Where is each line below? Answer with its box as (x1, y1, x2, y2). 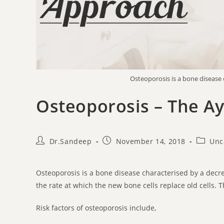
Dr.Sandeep (49, 136, 92, 146)
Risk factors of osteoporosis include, (36, 202, 156, 212)
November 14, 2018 (115, 136, 186, 146)
